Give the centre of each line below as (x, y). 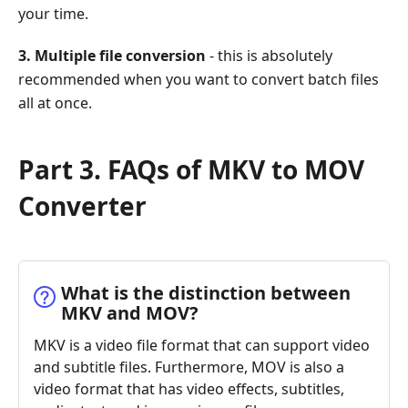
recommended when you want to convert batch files (199, 79)
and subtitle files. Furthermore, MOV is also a (189, 367)
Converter (82, 205)
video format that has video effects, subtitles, (189, 388)
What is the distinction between (206, 292)
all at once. (55, 102)
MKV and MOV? (130, 312)
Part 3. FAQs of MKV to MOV (191, 169)
